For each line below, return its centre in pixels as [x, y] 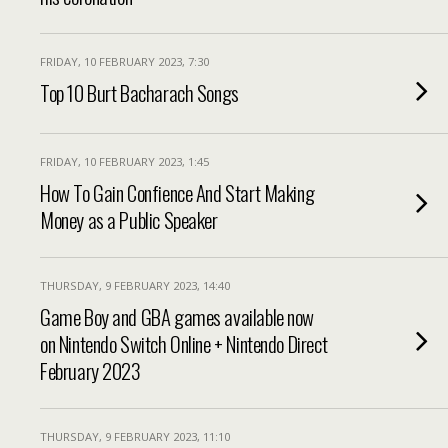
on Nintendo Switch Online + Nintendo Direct [184, 343]
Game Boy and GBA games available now [177, 316]
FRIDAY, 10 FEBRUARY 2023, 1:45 [124, 161]
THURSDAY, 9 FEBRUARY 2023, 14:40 [135, 285]
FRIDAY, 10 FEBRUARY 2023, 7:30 [124, 61]
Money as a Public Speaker [129, 219]
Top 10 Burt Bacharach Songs [139, 92]
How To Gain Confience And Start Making [177, 192]
